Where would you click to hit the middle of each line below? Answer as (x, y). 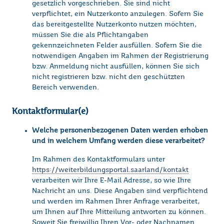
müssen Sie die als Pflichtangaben (90, 35)
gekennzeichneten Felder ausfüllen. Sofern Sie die (117, 46)
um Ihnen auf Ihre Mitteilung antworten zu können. (119, 212)
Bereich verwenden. (65, 88)
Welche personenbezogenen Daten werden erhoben (120, 131)
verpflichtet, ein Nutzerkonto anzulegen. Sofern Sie (118, 14)
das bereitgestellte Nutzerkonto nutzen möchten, (114, 25)
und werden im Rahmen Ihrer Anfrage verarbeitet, (116, 202)
